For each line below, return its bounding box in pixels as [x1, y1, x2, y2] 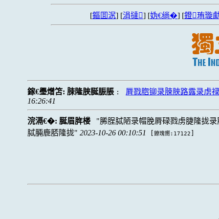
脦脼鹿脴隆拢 [27, 129, 75, 137]
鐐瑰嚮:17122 [154, 131, 191, 137]
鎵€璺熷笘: [27, 88, 67, 96]
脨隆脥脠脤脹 [67, 88, 114, 96]
